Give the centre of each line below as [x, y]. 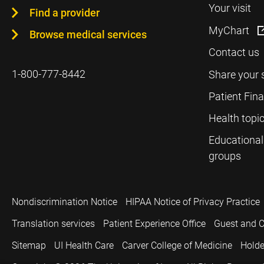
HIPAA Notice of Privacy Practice [193, 202]
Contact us [234, 52]
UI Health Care [84, 245]
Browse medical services [88, 34]
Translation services [53, 224]
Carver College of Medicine [177, 245]
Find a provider [65, 13]
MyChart [230, 30]
